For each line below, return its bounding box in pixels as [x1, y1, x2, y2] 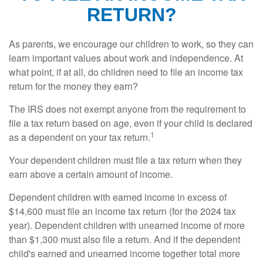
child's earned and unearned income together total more [9, 247, 240, 261]
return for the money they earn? [9, 79, 138, 93]
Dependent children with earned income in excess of [9, 190, 227, 204]
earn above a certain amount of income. [9, 167, 173, 181]
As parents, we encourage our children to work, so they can [9, 37, 254, 51]
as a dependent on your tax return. [9, 130, 150, 144]
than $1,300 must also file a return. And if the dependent [9, 232, 240, 247]
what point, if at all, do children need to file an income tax [9, 65, 243, 79]
